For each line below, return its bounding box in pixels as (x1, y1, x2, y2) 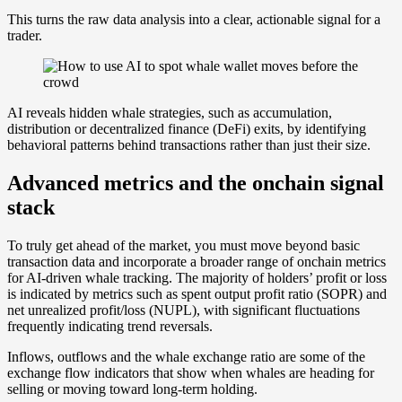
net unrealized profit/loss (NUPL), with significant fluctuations (7, 301, 360, 318)
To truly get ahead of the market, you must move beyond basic (7, 237, 360, 253)
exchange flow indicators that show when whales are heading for (7, 364, 374, 380)
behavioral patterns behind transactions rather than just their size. (7, 137, 371, 153)
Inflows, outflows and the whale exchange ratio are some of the (7, 348, 365, 364)
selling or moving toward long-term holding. (7, 380, 258, 397)
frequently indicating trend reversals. (7, 318, 213, 334)
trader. (7, 28, 42, 44)
